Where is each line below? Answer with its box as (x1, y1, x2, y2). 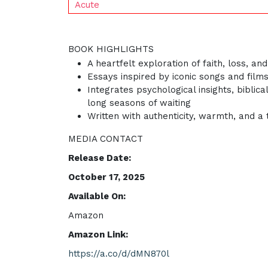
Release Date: (68, 153, 131, 163)
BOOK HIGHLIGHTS (68, 44, 154, 54)
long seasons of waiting (87, 98, 191, 108)
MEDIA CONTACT (68, 133, 143, 144)
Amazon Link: (68, 229, 128, 240)
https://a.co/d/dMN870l (68, 248, 169, 259)
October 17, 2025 (68, 172, 145, 182)
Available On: (68, 191, 126, 202)
